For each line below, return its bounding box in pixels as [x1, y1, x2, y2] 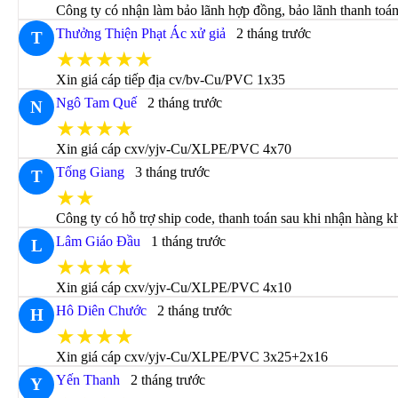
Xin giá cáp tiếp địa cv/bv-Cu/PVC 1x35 [56, 72, 286, 87]
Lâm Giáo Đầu [56, 234, 141, 249]
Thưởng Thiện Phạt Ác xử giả [56, 26, 227, 41]
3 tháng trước [135, 164, 211, 179]
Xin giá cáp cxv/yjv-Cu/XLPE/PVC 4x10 [56, 280, 292, 295]
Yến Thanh [56, 372, 121, 387]
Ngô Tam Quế [56, 95, 138, 110]
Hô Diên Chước [56, 303, 147, 318]
